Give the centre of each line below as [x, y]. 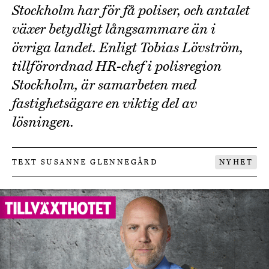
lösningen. [43, 122]
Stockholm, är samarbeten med [104, 85]
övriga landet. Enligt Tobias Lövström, [128, 48]
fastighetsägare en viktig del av [104, 104]
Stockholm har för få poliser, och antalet [131, 11]
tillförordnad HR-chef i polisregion [117, 66]
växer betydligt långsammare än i [114, 29]
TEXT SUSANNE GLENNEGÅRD [85, 162]
